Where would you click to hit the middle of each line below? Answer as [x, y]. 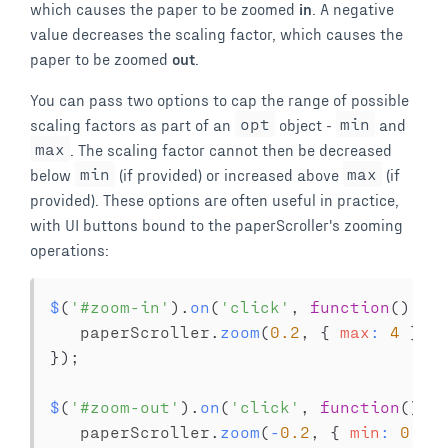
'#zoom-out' [125, 406]
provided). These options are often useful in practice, [214, 199]
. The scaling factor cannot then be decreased [230, 149]
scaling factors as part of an [132, 124]
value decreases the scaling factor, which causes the [216, 33]
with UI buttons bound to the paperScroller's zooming [216, 224]
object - [305, 124]
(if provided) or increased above [228, 174]
